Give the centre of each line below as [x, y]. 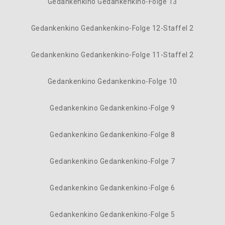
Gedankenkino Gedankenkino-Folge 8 [113, 135]
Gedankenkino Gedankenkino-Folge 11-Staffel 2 [112, 55]
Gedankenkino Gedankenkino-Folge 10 [112, 81]
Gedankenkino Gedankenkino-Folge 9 [113, 108]
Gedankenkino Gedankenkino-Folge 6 [113, 188]
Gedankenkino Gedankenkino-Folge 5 [113, 214]
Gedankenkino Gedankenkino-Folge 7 [113, 161]
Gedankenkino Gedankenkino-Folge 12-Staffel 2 [112, 28]
